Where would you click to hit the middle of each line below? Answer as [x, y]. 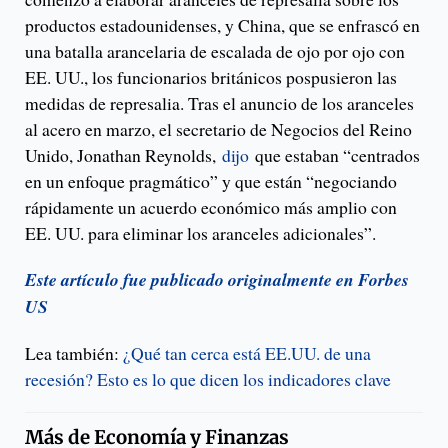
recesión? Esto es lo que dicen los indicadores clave [208, 379]
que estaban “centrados [334, 155]
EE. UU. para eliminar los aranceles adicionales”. [200, 233]
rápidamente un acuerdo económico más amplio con [211, 207]
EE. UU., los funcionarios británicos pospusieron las [211, 77]
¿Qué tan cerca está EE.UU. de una [247, 353]
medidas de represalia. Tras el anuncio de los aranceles [219, 103]
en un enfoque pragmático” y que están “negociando [211, 181]
